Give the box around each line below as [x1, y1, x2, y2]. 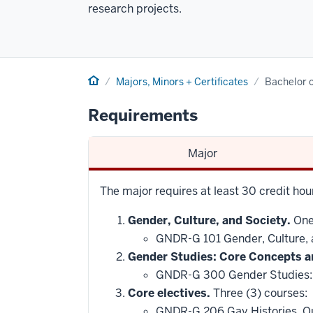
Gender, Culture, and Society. [128, 213, 291, 228]
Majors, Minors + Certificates [116, 75, 248, 88]
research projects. [88, 1, 182, 16]
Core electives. [128, 286, 210, 300]
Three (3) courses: [210, 286, 307, 300]
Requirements [88, 105, 198, 126]
